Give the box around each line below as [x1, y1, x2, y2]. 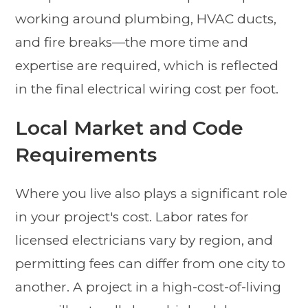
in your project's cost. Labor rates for [15, 209, 250, 225]
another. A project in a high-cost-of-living [15, 279, 282, 296]
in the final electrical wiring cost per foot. [15, 81, 279, 98]
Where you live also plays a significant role [15, 186, 288, 202]
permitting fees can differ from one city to [15, 256, 286, 272]
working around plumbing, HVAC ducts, [15, 11, 277, 27]
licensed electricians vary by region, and [15, 232, 274, 249]
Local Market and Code [15, 116, 244, 140]
